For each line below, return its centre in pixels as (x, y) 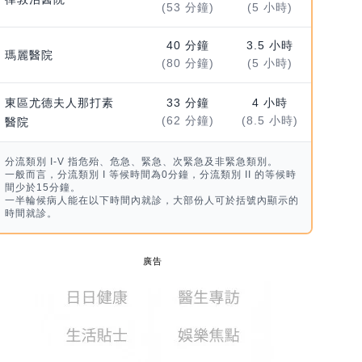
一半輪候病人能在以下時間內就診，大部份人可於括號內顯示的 (152, 201)
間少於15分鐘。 (42, 188)
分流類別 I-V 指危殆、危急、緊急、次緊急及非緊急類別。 (141, 162)
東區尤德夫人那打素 (59, 103)
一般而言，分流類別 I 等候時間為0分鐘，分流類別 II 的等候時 (150, 175)
